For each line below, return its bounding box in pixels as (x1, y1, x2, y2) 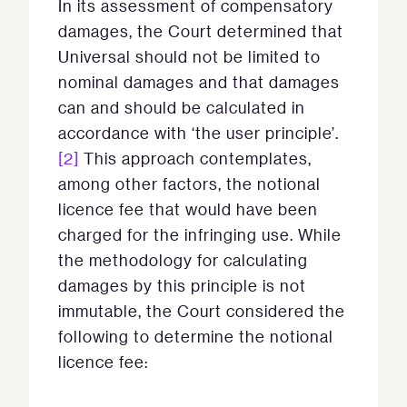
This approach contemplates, (79, 148, 312, 169)
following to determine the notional (58, 326, 333, 347)
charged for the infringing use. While (58, 224, 342, 245)
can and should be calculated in (58, 97, 305, 118)
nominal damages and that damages (58, 72, 340, 93)
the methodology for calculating (58, 250, 308, 271)
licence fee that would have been (58, 199, 318, 220)
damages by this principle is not (58, 275, 306, 296)
